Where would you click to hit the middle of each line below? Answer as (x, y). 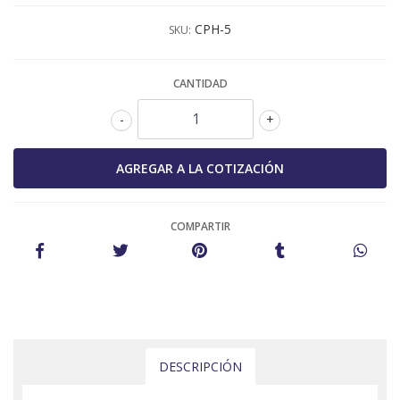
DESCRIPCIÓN (200, 367)
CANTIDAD (200, 84)
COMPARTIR (200, 227)
